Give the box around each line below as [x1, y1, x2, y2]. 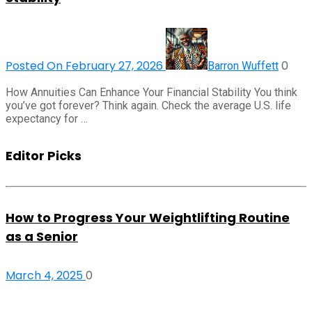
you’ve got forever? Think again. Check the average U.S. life [6, 98, 291, 112]
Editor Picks [6, 146, 81, 164]
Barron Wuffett [208, 58, 279, 72]
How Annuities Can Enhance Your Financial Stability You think [6, 85, 297, 99]
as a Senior [6, 227, 78, 245]
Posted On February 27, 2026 [6, 57, 166, 74]
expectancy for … [6, 111, 88, 125]
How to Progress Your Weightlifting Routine [6, 208, 290, 226]
